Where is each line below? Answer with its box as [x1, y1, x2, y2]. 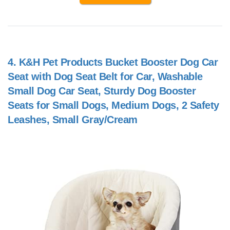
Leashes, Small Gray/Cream [8, 114, 138, 126]
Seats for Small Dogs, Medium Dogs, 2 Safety [8, 100, 219, 111]
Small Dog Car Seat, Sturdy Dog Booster [8, 85, 196, 97]
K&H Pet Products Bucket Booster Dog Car [18, 56, 218, 68]
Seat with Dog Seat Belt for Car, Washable [8, 71, 203, 83]
